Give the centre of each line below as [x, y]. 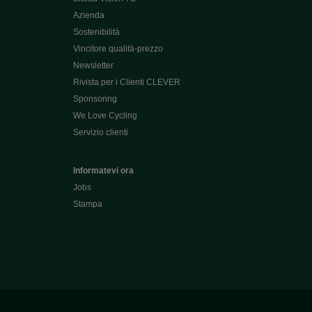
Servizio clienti [100, 132]
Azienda [88, 15]
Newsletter [93, 65]
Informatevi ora [103, 171]
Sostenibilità [96, 32]
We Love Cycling [105, 116]
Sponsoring [95, 99]
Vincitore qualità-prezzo [118, 49]
